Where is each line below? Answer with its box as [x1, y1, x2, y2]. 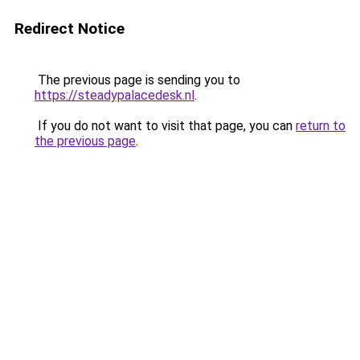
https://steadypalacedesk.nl [35, 88, 194, 103]
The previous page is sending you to [35, 72, 240, 88]
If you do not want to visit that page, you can [35, 118, 296, 133]
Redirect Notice [14, 19, 125, 38]
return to [296, 118, 346, 133]
